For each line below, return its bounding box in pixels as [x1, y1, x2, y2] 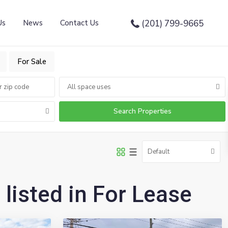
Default [147, 147, 169, 156]
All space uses [67, 82, 111, 92]
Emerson [73, 204, 101, 213]
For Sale [17, 56, 46, 67]
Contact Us [60, 18, 99, 28]
